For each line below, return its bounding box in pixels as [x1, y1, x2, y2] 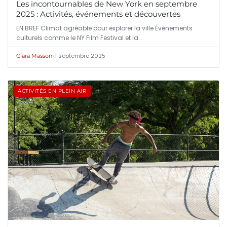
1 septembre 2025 [55, 52, 105, 60]
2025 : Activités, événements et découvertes [16, 9, 180, 19]
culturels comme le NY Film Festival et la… [16, 33, 141, 42]
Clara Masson [16, 52, 52, 59]
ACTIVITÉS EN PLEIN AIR [18, 88, 86, 94]
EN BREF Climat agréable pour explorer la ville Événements [16, 24, 193, 32]
